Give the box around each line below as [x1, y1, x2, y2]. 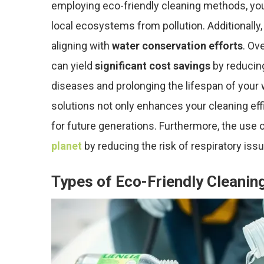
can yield [51, 60, 95, 72]
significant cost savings [95, 60, 210, 72]
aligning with [51, 39, 112, 52]
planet [51, 140, 82, 152]
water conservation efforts [112, 39, 243, 52]
